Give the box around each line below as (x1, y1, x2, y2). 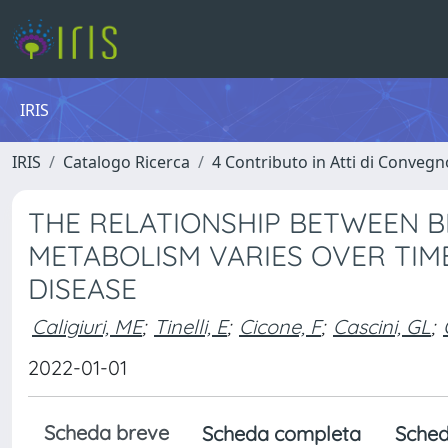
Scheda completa (202, 421, 361, 446)
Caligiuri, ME (32, 313, 142, 339)
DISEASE (28, 271, 137, 306)
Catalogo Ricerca (63, 151, 190, 173)
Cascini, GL (333, 313, 431, 339)
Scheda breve (44, 420, 169, 445)
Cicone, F (239, 313, 321, 339)
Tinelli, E (154, 313, 227, 339)
